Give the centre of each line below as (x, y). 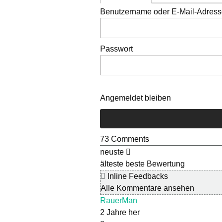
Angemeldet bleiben (136, 98)
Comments (129, 139)
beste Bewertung (155, 164)
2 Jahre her (120, 213)
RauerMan (119, 201)
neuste (112, 152)
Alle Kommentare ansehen (147, 188)
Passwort (116, 49)
